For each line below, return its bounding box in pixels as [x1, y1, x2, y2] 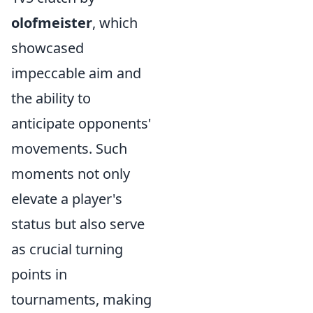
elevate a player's [11, 189, 122, 208]
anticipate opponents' [11, 113, 152, 133]
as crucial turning [11, 239, 123, 259]
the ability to [11, 88, 91, 108]
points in [11, 264, 67, 284]
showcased [11, 38, 84, 57]
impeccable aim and [11, 63, 141, 82]
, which [92, 13, 138, 32]
